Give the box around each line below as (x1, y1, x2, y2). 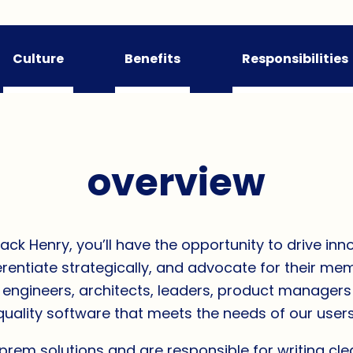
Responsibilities (242, 50, 349, 69)
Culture (12, 50, 64, 69)
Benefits (124, 50, 181, 69)
